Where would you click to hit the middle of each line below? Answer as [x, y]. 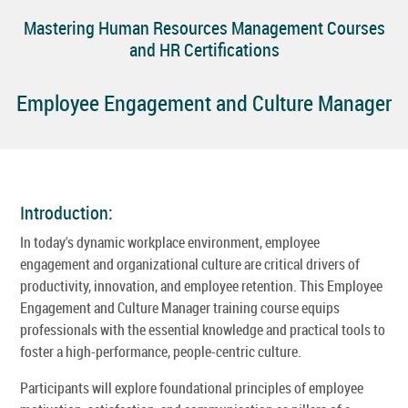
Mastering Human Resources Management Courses [204, 28]
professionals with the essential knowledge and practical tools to [203, 329]
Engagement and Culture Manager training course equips [180, 307]
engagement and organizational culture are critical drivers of [190, 264]
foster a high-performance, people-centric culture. [161, 351]
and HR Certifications [204, 50]
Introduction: [66, 212]
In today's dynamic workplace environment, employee [170, 242]
